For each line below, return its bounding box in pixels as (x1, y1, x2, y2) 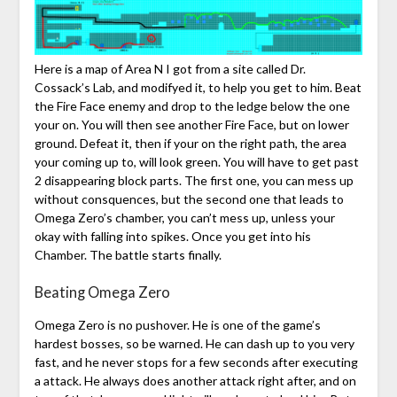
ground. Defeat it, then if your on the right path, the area (34, 135, 346, 151)
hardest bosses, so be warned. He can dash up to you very (34, 335, 354, 351)
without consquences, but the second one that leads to (34, 191, 344, 206)
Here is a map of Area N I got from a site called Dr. (34, 60, 306, 76)
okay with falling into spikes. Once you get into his (34, 228, 311, 244)
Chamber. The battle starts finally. (34, 246, 222, 262)
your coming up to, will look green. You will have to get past (34, 153, 359, 169)
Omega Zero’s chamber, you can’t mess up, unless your (34, 209, 335, 225)
